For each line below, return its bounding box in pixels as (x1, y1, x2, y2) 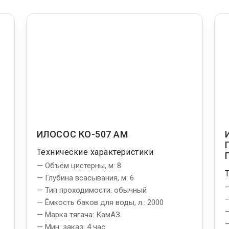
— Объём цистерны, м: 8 (36, 161, 121, 170)
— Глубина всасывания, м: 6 (36, 173, 134, 182)
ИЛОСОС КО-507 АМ (36, 128, 128, 140)
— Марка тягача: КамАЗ (36, 210, 120, 219)
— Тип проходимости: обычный (36, 185, 147, 195)
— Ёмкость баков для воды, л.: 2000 (36, 197, 164, 207)
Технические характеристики (36, 147, 154, 157)
